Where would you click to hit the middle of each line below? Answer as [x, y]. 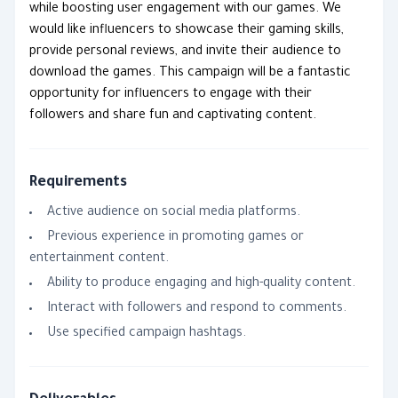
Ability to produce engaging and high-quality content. [201, 284]
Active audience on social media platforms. [174, 213]
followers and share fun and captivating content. [173, 116]
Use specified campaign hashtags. [147, 334]
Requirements [78, 183]
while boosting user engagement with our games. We [185, 10]
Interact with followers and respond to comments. [197, 309]
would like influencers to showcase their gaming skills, [187, 31]
